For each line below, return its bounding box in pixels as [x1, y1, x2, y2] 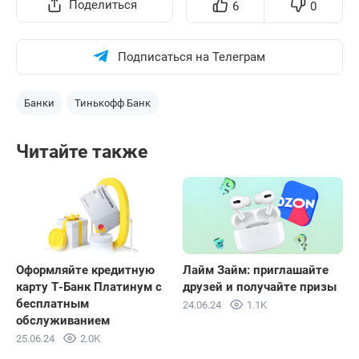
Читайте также [16, 141, 147, 163]
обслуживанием [16, 313, 110, 329]
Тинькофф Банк [75, 97, 151, 109]
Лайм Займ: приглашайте [183, 263, 329, 278]
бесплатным [16, 296, 89, 312]
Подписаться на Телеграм [118, 50, 265, 64]
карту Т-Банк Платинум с [16, 280, 162, 295]
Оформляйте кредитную [16, 263, 155, 278]
